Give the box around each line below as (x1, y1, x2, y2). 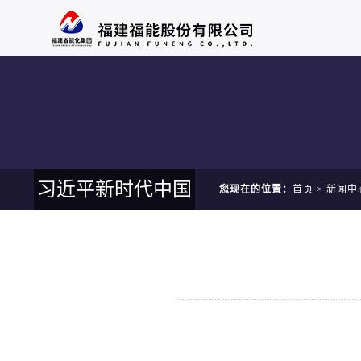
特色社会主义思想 (37, 219, 192, 240)
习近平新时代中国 (37, 179, 192, 200)
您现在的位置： (219, 184, 293, 195)
